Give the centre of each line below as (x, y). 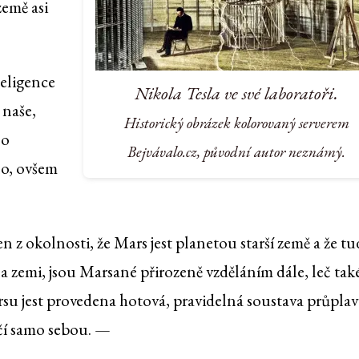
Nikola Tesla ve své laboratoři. (237, 93)
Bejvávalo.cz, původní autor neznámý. (237, 151)
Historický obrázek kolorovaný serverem (236, 123)
